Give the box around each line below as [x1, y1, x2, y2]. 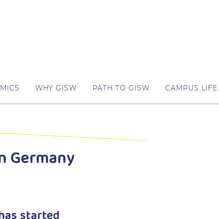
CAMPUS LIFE [165, 83, 218, 92]
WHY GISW [35, 83, 77, 92]
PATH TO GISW [92, 83, 150, 92]
